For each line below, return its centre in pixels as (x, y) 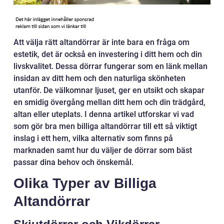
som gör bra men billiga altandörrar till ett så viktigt (105, 126)
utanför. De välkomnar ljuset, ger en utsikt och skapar (109, 90)
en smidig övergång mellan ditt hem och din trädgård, (109, 102)
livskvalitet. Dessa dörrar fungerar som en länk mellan (110, 66)
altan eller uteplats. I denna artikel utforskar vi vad (104, 114)
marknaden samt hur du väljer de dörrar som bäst (103, 150)
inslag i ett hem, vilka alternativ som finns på (93, 138)
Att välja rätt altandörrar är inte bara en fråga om (101, 42)
